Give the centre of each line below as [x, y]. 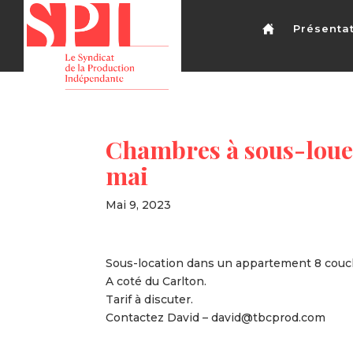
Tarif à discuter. [150, 299]
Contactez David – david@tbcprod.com [216, 318]
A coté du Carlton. [156, 281]
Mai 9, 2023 [139, 205]
